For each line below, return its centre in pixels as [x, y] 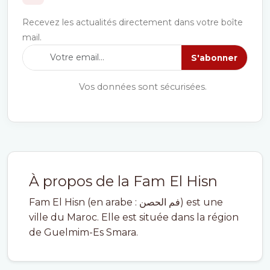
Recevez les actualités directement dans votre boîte [133, 22]
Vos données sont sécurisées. [142, 87]
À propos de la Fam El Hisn [123, 181]
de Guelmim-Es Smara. [83, 232]
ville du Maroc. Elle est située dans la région [134, 217]
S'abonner [214, 58]
